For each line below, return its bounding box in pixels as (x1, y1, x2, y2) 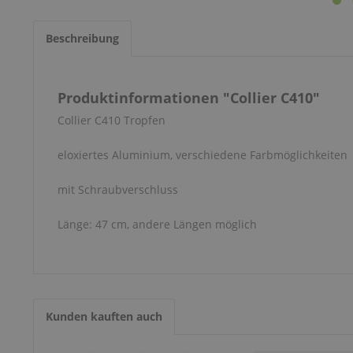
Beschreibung (46, 31, 119, 46)
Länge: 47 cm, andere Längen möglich (58, 217, 257, 232)
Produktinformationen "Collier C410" (58, 88, 320, 107)
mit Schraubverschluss (58, 182, 178, 197)
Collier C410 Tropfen (58, 113, 165, 128)
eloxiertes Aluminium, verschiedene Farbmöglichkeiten (58, 147, 347, 162)
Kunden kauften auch (46, 309, 162, 324)
